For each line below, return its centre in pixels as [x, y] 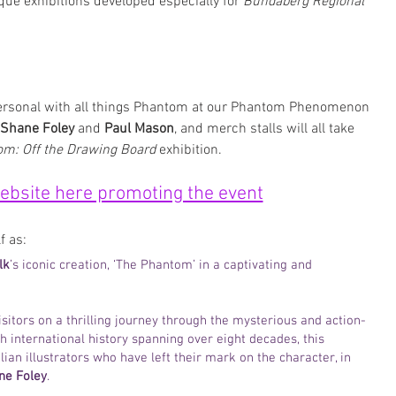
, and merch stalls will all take [266, 129]
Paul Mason [139, 129]
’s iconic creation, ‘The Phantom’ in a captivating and [163, 265]
